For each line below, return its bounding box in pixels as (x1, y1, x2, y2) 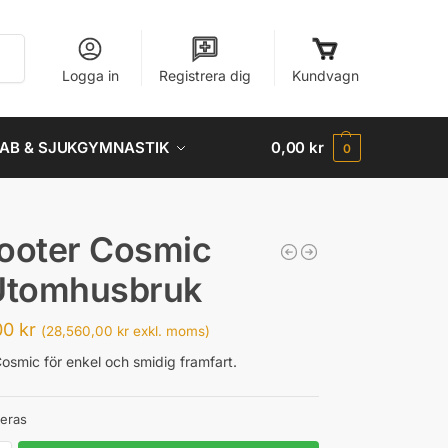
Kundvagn (291, 67, 359, 84)
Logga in (61, 67, 119, 84)
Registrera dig (159, 67, 252, 84)
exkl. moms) (129, 322, 211, 339)
